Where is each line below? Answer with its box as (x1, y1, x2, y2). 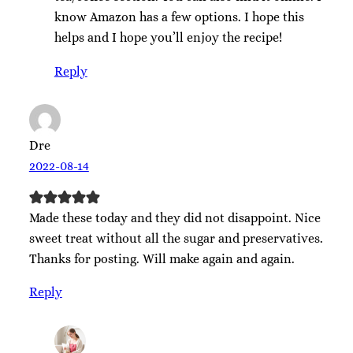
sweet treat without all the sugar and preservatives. (28, 230, 323, 246)
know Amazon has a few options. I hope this (54, 9, 304, 25)
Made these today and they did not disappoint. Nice (28, 210, 321, 225)
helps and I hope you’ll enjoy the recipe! (54, 30, 282, 46)
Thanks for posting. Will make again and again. (28, 251, 295, 266)
